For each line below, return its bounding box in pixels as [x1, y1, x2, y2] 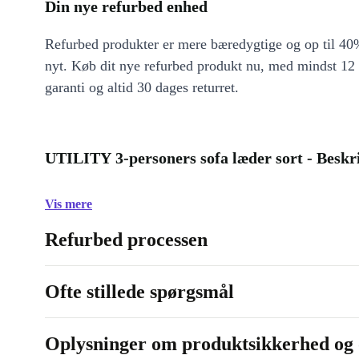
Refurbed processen [45, 229, 208, 250]
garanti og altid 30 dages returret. [45, 79, 239, 95]
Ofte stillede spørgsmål [45, 281, 234, 302]
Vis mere [45, 197, 92, 211]
